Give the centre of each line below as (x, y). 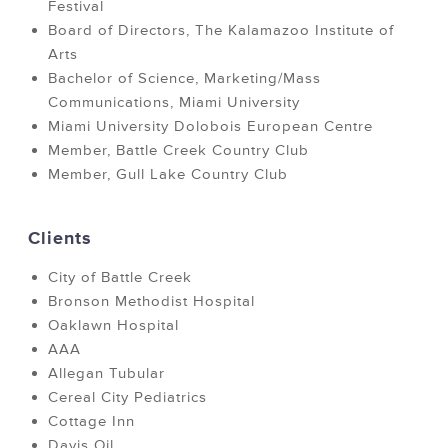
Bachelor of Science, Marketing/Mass (184, 79)
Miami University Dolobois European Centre (210, 127)
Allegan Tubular (106, 374)
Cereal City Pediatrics (127, 398)
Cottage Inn (91, 422)
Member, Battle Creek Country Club (178, 151)
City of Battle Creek (120, 278)
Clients (60, 239)
